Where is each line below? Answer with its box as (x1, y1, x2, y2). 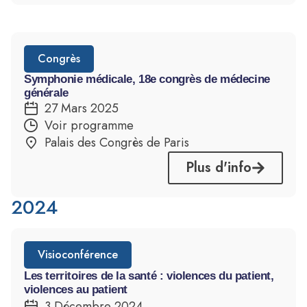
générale (24, 86, 69, 99)
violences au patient (24, 283, 127, 297)
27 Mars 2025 (45, 99, 119, 117)
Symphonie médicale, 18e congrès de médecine (24, 73, 270, 86)
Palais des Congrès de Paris (45, 134, 189, 151)
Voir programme (45, 116, 134, 134)
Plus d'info (186, 158, 251, 177)
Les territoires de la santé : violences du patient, (24, 269, 274, 283)
